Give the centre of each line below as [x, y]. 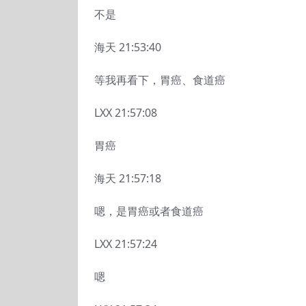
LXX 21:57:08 [126, 113]
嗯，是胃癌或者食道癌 [149, 211]
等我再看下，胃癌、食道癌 [160, 80]
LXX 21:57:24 [126, 244]
